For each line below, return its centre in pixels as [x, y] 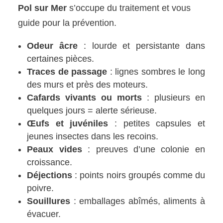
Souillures [49, 201]
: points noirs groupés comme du [139, 175]
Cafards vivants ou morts [84, 97]
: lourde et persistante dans [141, 46]
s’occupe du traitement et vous [129, 8]
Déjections [50, 175]
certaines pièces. [61, 58]
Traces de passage [67, 71]
